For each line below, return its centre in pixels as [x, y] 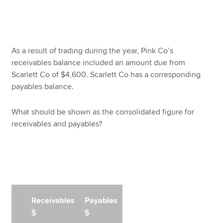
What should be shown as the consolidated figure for [103, 112]
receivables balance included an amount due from [99, 63]
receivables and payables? [57, 124]
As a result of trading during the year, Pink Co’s [93, 51]
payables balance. [43, 87]
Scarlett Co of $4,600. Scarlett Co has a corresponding [106, 75]
